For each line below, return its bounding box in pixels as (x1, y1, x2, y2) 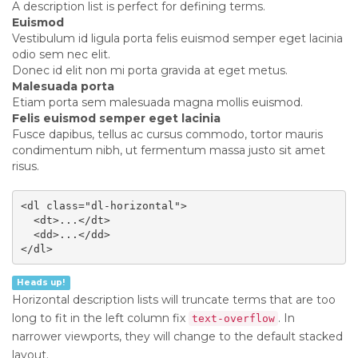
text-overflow (192, 312, 275, 324)
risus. (12, 159, 39, 173)
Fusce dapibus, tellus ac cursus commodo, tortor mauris (12, 127, 323, 141)
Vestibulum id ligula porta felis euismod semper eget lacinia (12, 31, 343, 46)
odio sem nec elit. (12, 47, 110, 62)
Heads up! (17, 277, 66, 288)
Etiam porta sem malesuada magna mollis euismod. (12, 95, 303, 109)
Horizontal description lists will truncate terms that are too (12, 292, 336, 307)
